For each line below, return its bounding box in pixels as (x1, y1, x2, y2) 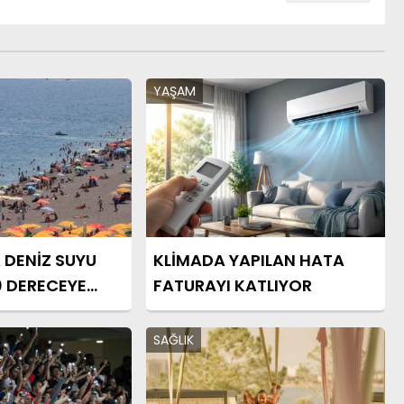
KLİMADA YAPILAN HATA (152, 249, 344, 272)
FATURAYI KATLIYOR (152, 274, 312, 298)
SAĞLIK (152, 331, 194, 350)
